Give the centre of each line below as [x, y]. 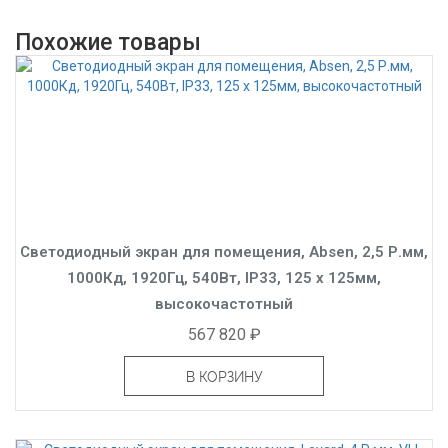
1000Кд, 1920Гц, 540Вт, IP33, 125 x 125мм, [224, 277]
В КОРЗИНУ [224, 376]
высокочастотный [224, 303]
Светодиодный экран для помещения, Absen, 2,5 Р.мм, [224, 251]
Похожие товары [108, 42]
